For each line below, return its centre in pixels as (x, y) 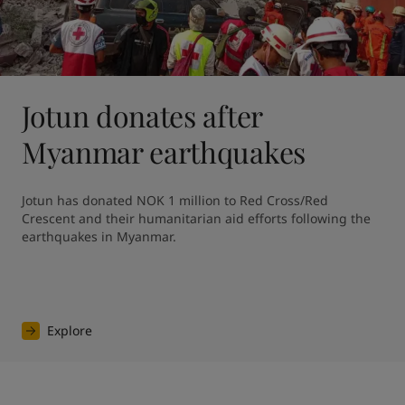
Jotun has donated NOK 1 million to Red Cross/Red (174, 200)
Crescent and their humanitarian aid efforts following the (196, 218)
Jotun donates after (141, 115)
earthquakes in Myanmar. (100, 236)
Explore (69, 330)
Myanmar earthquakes (163, 151)
